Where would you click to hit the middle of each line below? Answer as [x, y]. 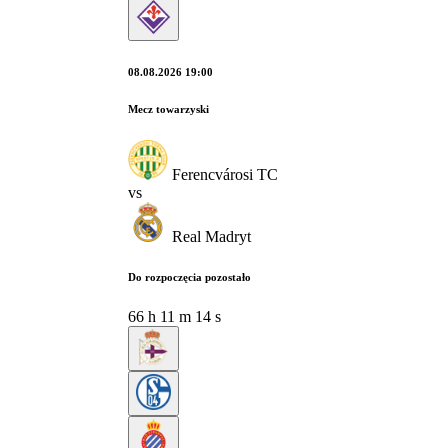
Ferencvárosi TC [225, 174]
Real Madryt [211, 236]
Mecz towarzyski [168, 108]
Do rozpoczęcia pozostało [189, 276]
